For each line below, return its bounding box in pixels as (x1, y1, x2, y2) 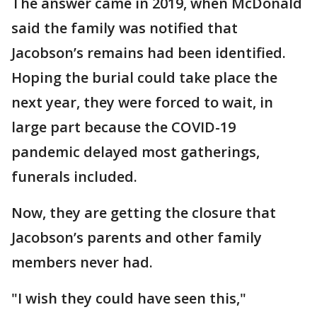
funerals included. (11, 167, 137, 186)
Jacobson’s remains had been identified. (11, 43, 286, 62)
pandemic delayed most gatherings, (11, 142, 260, 161)
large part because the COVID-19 (11, 117, 236, 137)
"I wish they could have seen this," (11, 289, 246, 308)
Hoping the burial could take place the (11, 68, 277, 87)
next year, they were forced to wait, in (11, 93, 273, 112)
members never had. (11, 253, 153, 272)
